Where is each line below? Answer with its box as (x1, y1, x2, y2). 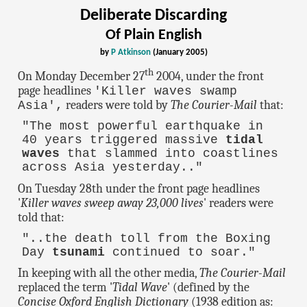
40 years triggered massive (22, 133, 226, 147)
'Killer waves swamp (94, 84, 238, 99)
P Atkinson (110, 48, 151, 58)
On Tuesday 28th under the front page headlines (18, 181, 260, 196)
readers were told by (63, 98, 171, 113)
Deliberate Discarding (80, 8, 227, 25)
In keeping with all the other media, (18, 265, 200, 280)
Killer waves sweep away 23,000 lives (21, 195, 204, 210)
